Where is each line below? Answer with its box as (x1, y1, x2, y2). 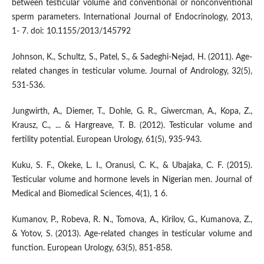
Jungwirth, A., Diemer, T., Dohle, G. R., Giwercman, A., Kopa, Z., (11, 107, 253, 116)
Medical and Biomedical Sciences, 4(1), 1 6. (11, 190, 167, 199)
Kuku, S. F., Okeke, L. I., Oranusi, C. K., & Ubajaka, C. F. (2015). (11, 161, 253, 170)
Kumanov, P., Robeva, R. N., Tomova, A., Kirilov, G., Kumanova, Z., (11, 216, 253, 225)
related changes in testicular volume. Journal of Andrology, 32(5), (11, 67, 253, 76)
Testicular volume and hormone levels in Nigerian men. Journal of (11, 176, 253, 184)
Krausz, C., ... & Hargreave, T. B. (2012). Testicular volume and (11, 121, 253, 130)
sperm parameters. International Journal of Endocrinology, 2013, (11, 13, 253, 22)
